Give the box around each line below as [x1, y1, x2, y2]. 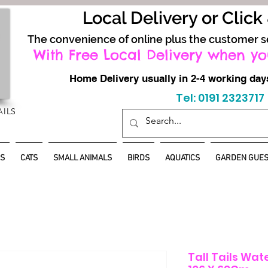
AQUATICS [165, 153, 200, 163]
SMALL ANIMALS [53, 153, 112, 163]
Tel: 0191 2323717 [175, 90, 264, 105]
